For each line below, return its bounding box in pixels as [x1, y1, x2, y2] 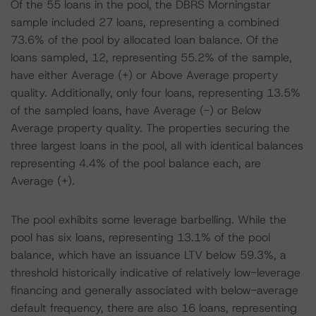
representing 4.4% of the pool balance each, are [11, 156, 261, 171]
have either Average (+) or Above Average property [11, 68, 278, 83]
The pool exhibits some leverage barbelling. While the [11, 212, 286, 227]
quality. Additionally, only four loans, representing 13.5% [11, 85, 300, 100]
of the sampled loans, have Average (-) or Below [11, 103, 262, 118]
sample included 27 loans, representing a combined [11, 15, 279, 30]
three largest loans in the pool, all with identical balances [11, 138, 303, 153]
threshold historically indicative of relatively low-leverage [11, 265, 300, 280]
